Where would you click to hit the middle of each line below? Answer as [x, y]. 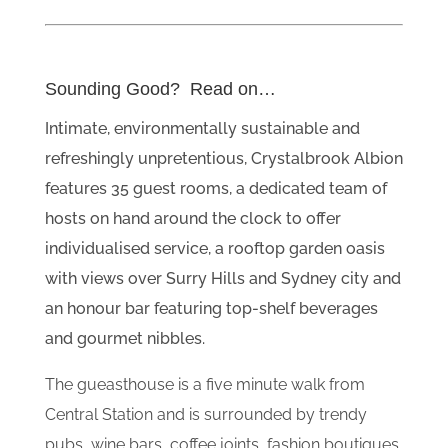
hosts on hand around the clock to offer [192, 218]
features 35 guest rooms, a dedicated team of [215, 188]
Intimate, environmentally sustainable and [202, 128]
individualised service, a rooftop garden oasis [214, 248]
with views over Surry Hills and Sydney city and [222, 278]
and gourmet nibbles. [124, 338]
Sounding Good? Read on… [160, 88]
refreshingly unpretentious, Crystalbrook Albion [223, 158]
